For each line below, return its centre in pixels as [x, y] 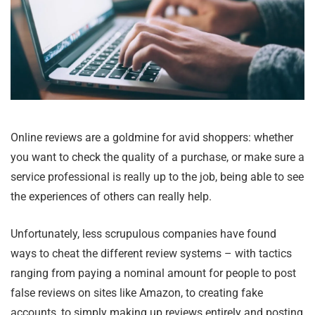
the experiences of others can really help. [111, 197]
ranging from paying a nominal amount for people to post [153, 274]
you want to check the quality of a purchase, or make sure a [157, 157]
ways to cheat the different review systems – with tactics [151, 254]
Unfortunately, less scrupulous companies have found [143, 234]
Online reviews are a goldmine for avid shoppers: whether [152, 138]
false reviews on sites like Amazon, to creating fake [137, 293]
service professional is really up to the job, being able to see [157, 177]
